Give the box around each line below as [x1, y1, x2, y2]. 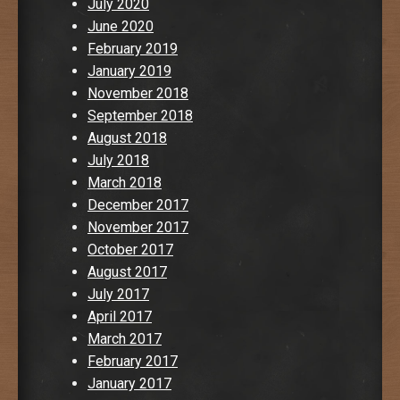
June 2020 [87, 17, 154, 35]
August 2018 [87, 129, 167, 146]
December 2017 [87, 196, 188, 213]
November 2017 [87, 218, 188, 236]
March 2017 [87, 329, 162, 347]
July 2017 [87, 285, 149, 303]
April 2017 [87, 307, 152, 325]
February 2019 [87, 39, 178, 57]
